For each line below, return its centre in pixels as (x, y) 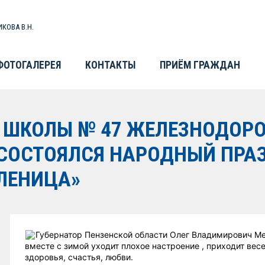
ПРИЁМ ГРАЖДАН (200, 65)
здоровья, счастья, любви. (79, 257)
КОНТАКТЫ (110, 65)
